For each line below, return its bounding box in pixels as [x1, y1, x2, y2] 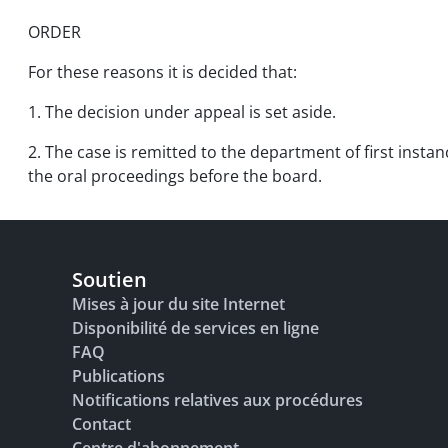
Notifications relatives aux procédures [72, 389, 363, 411]
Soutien [72, 266, 147, 293]
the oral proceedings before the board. [28, 165, 322, 187]
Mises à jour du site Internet [72, 293, 285, 315]
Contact [72, 413, 131, 435]
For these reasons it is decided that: [28, 61, 297, 83]
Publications [72, 365, 165, 387]
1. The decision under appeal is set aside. [28, 101, 336, 123]
